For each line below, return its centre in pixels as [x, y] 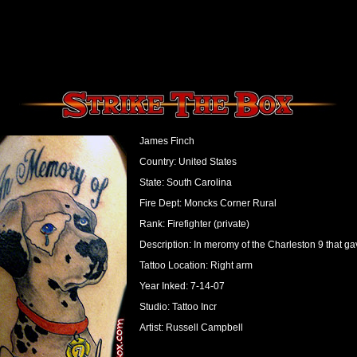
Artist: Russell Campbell [191, 328]
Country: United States [188, 162]
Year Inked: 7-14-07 [182, 286]
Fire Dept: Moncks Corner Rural [208, 203]
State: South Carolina [185, 182]
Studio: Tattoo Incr [178, 307]
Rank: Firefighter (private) [194, 224]
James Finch [167, 141]
